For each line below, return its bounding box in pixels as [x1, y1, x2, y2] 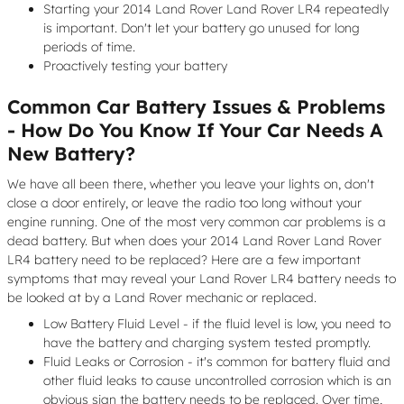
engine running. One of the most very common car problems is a [7, 213, 386, 230]
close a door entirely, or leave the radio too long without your [7, 194, 362, 211]
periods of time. [43, 39, 135, 55]
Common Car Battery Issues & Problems [7, 95, 385, 118]
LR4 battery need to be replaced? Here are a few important [7, 251, 361, 268]
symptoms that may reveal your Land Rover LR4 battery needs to [7, 270, 396, 287]
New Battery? [7, 142, 135, 165]
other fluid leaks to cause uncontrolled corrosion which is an [43, 372, 391, 389]
